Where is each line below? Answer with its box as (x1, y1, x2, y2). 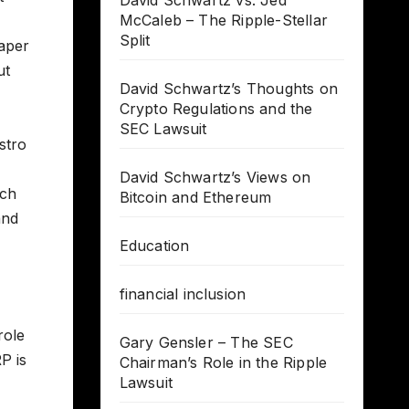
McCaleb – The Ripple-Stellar (119, 11, 329, 30)
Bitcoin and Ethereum (119, 188, 272, 207)
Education (119, 236, 190, 256)
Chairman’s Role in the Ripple (119, 353, 328, 372)
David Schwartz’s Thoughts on (119, 79, 339, 99)
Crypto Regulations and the (119, 100, 313, 119)
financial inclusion (119, 285, 246, 304)
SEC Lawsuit (119, 120, 207, 139)
